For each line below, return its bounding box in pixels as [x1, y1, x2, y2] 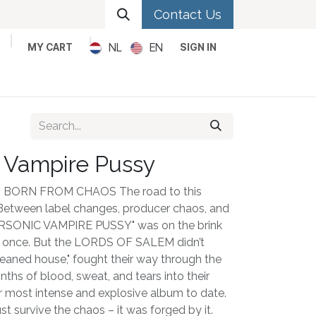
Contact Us [154, 7, 221, 22]
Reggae [237, 68, 281, 83]
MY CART [28, 42, 73, 53]
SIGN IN [180, 42, 217, 53]
